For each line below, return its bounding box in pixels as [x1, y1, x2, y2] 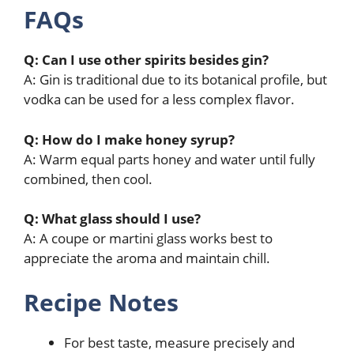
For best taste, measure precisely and [64, 333, 295, 352]
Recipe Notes [24, 285, 179, 318]
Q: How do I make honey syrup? [24, 130, 235, 149]
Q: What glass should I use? [24, 209, 201, 228]
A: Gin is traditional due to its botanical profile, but [24, 70, 327, 89]
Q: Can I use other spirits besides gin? [24, 51, 269, 70]
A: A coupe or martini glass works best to [24, 229, 273, 248]
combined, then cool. [24, 169, 153, 188]
